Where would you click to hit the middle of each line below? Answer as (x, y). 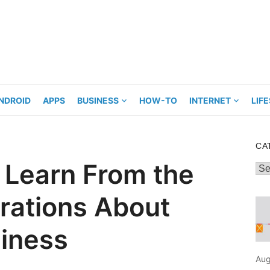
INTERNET (210, 100)
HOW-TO (158, 100)
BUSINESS (98, 100)
